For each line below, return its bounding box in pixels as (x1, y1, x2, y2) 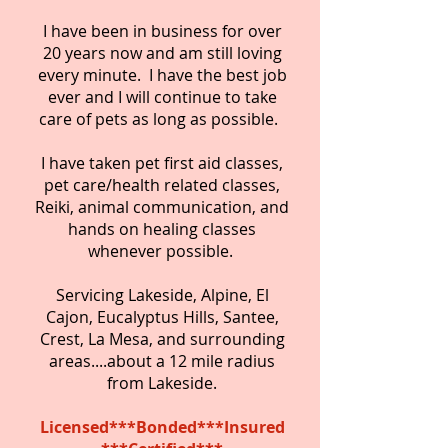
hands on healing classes (68, 218, 256, 240)
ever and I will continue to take (47, 86, 277, 108)
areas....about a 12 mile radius (49, 350, 275, 372)
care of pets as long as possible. (38, 108, 286, 130)
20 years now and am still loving (42, 42, 282, 64)
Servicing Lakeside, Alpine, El (55, 284, 269, 306)
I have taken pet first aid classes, (41, 152, 283, 174)
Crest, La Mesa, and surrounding (39, 328, 285, 350)
